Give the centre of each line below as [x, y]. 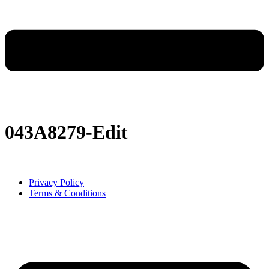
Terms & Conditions [67, 193]
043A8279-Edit [66, 132]
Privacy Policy [56, 182]
